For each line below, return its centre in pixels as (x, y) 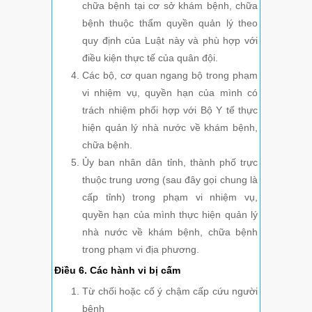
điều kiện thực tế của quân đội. (150, 58)
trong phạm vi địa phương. (141, 250)
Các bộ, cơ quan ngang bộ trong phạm (170, 76)
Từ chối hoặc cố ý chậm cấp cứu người (170, 291)
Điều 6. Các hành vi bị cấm (117, 271)
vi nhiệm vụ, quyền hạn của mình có (170, 93)
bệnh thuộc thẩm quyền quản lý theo (170, 23)
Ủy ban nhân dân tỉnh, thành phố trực (170, 163)
